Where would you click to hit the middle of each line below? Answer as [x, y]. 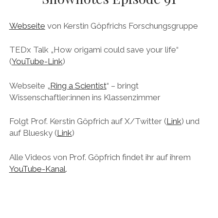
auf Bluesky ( [33, 133]
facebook [81, 43]
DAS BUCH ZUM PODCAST [109, 14]
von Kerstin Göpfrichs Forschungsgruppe [121, 26]
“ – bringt [122, 85]
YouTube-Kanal [37, 169]
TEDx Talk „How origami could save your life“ [94, 50]
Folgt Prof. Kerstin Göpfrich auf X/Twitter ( [88, 121]
